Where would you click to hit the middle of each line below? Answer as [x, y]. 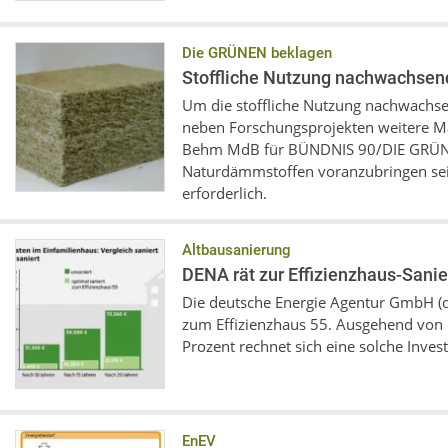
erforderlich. [224, 193]
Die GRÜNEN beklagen [257, 53]
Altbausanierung [236, 250]
